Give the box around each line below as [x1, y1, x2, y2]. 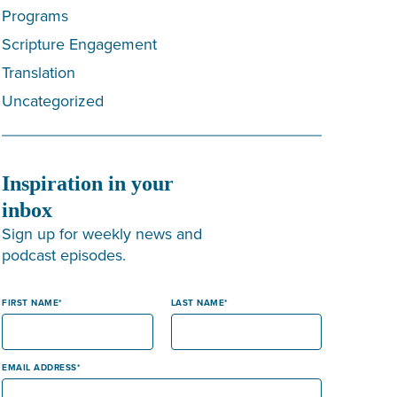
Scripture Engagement [2, 33, 158, 56]
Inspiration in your [2, 172, 175, 196]
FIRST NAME [2, 296, 59, 310]
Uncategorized [2, 90, 105, 113]
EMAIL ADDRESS [2, 361, 77, 375]
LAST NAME [170, 296, 225, 310]
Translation [2, 61, 76, 84]
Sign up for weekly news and [2, 222, 203, 245]
